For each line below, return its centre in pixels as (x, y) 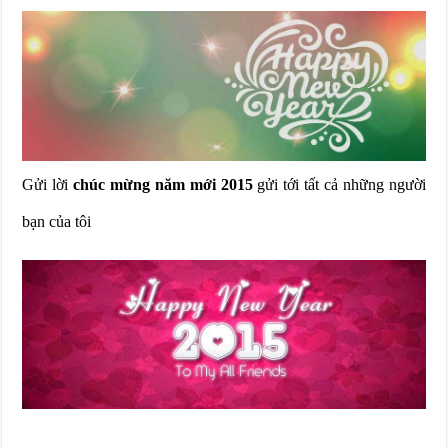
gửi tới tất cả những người (339, 184)
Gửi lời (47, 184)
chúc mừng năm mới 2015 (163, 184)
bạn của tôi (57, 221)
